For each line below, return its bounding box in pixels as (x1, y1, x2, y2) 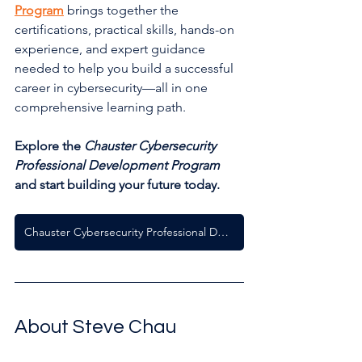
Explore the (15, 137, 84, 154)
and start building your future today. (15, 176, 220, 192)
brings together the (64, 2, 182, 18)
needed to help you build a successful (15, 60, 237, 76)
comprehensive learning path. (15, 99, 186, 115)
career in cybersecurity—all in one (15, 79, 211, 95)
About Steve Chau (15, 316, 176, 337)
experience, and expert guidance (15, 40, 208, 57)
